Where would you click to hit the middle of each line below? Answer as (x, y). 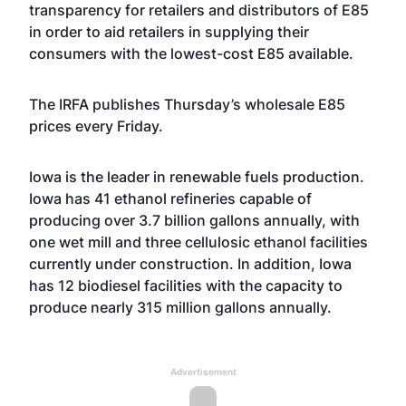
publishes (128, 104)
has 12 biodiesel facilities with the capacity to (186, 285)
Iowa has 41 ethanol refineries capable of (170, 198)
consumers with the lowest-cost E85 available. (191, 53)
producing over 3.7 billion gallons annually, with (194, 220)
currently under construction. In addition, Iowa (190, 264)
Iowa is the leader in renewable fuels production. (197, 177)
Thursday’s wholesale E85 (255, 104)
